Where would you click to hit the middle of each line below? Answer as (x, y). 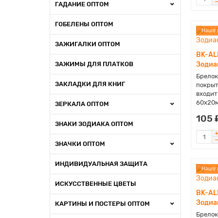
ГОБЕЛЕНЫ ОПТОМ (84, 24)
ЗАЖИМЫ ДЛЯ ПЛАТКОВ (94, 64)
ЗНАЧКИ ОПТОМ (80, 144)
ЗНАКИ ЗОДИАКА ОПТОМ (94, 124)
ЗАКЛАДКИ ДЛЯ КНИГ (90, 84)
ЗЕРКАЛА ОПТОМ (82, 104)
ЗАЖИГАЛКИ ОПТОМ (88, 44)
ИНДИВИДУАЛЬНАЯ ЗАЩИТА (101, 164)
